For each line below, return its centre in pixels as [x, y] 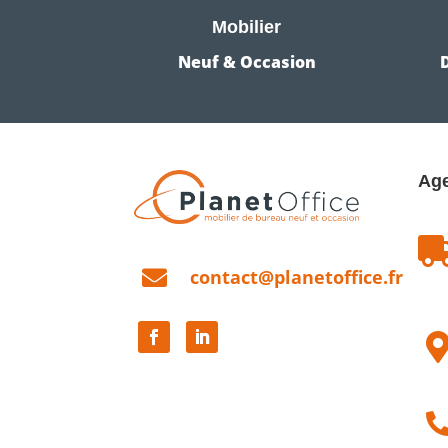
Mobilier [247, 27]
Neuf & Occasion [246, 62]
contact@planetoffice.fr [297, 276]
